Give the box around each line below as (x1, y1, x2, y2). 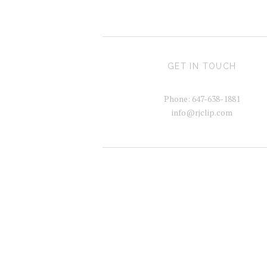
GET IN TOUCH (167, 61, 237, 71)
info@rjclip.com (171, 106, 232, 118)
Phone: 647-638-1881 (163, 92, 240, 104)
